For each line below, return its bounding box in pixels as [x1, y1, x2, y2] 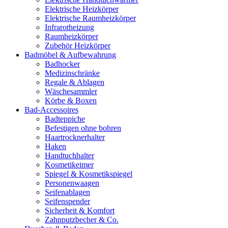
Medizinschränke [45, 69, 100, 77]
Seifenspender [45, 197, 90, 206]
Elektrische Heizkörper [45, 5, 119, 13]
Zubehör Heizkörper [45, 41, 110, 50]
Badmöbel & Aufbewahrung [24, 50, 116, 59]
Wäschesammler [45, 87, 97, 96]
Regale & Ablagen [45, 78, 104, 87]
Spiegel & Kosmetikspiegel [45, 169, 132, 178]
